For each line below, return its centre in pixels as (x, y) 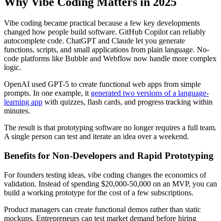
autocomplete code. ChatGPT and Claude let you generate (94, 41)
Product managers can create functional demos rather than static (102, 209)
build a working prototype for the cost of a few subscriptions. (99, 192)
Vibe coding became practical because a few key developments (102, 23)
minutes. (17, 111)
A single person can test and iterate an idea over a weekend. (96, 137)
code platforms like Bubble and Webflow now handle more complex (110, 59)
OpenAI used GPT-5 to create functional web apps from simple (102, 84)
